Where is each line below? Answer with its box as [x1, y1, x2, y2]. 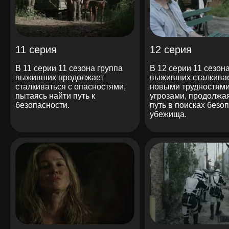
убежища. [149, 109, 187, 119]
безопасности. [15, 100, 70, 109]
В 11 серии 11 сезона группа [15, 63, 123, 73]
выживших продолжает [15, 73, 104, 82]
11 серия [15, 43, 57, 55]
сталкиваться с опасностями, [15, 82, 126, 91]
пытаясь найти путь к [15, 91, 95, 100]
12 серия [149, 43, 192, 55]
